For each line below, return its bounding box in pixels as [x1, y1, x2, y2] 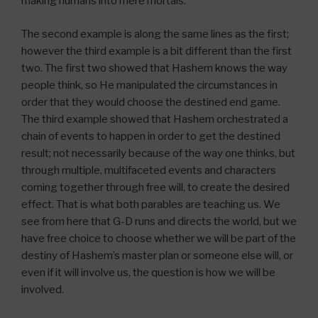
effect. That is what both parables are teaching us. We [21, 197, 280, 211]
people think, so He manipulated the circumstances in [21, 78, 278, 92]
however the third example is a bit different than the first [21, 44, 292, 57]
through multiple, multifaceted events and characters [21, 163, 276, 177]
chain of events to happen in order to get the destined [21, 129, 280, 143]
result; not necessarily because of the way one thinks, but [21, 146, 295, 160]
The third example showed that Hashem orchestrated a [21, 112, 288, 126]
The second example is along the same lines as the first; [21, 27, 289, 40]
